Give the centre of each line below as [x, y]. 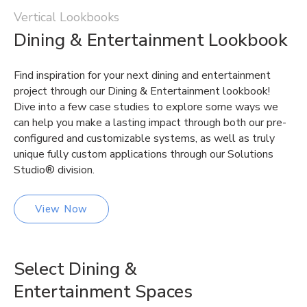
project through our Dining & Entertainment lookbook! [142, 91]
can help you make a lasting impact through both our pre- [150, 122]
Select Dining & [76, 269]
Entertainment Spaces [103, 291]
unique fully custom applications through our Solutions [144, 154]
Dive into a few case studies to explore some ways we [146, 107]
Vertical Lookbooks [66, 17]
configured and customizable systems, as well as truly [144, 138]
